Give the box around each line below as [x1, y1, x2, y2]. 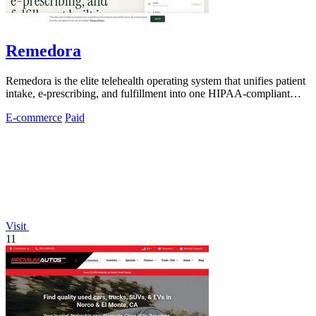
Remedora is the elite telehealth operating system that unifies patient [6, 74, 305, 87]
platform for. [6, 99, 61, 112]
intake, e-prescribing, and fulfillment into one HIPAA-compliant [6, 87, 290, 99]
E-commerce [6, 111, 62, 123]
